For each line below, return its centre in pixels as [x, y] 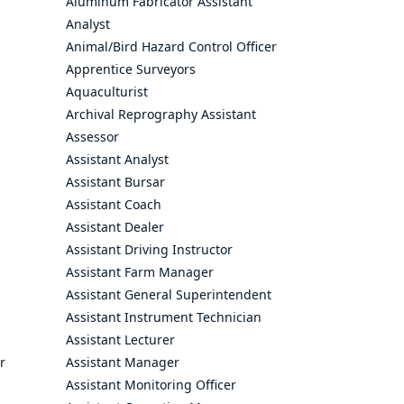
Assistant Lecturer [120, 340]
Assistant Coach [114, 204]
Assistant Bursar [115, 182]
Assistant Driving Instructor [149, 249]
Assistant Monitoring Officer [151, 385]
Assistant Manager [123, 362]
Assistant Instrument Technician [164, 317]
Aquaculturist [107, 92]
